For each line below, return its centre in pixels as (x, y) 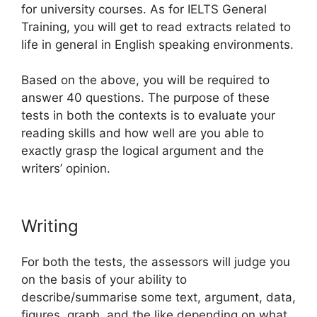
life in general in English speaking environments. (157, 44)
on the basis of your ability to (104, 279)
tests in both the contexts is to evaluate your (148, 115)
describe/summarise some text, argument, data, (158, 297)
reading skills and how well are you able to (143, 133)
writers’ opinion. (66, 168)
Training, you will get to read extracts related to (156, 27)
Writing (50, 226)
